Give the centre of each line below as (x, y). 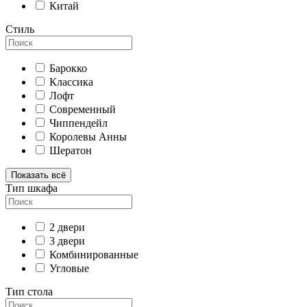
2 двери (67, 228)
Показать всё (38, 175)
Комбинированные (94, 255)
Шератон (71, 151)
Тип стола (29, 292)
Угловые (69, 269)
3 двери (67, 241)
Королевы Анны (88, 137)
